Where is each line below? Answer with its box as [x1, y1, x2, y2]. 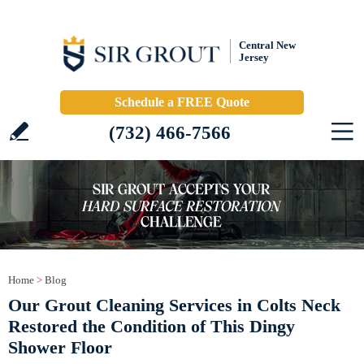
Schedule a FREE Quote [115, 95, 249, 109]
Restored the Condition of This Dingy [8, 316, 295, 336]
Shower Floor [8, 337, 112, 357]
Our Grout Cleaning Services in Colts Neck [8, 295, 340, 315]
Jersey [239, 51, 269, 63]
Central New [239, 39, 296, 51]
